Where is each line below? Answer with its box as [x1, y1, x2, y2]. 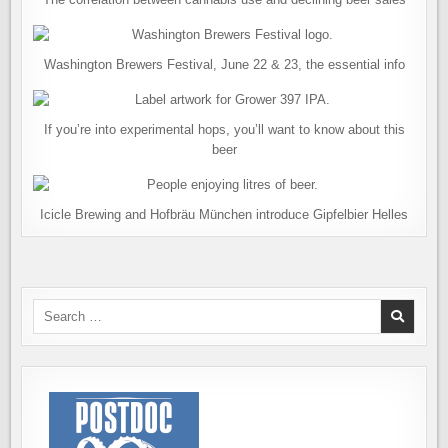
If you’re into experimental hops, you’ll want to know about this [43, 122, 405, 137]
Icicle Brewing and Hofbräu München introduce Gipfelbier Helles [40, 207, 408, 222]
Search [32, 300, 74, 315]
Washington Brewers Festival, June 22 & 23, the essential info [43, 57, 405, 72]
